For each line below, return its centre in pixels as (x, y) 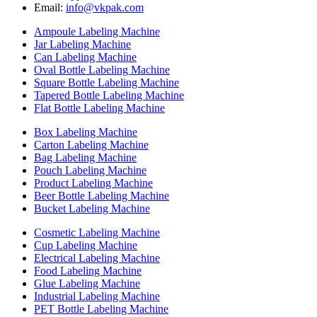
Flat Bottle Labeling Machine (99, 108)
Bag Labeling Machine (85, 157)
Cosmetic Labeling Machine (97, 232)
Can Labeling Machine (85, 57)
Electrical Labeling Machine (97, 258)
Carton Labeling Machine (91, 144)
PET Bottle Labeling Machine (101, 309)
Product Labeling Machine (93, 183)
